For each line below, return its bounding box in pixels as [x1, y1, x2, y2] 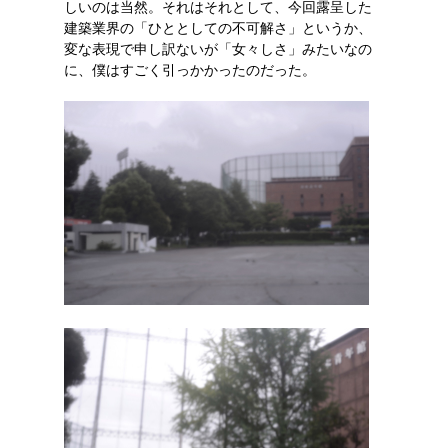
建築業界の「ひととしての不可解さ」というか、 [64, 20, 372, 36]
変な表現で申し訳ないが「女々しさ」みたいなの [64, 41, 372, 57]
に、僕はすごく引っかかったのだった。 [64, 62, 316, 78]
